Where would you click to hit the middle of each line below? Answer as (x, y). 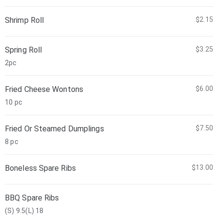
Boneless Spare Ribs (40, 168)
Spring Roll (24, 50)
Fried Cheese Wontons (44, 89)
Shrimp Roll (25, 20)
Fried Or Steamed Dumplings (54, 129)
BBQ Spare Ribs (32, 198)
